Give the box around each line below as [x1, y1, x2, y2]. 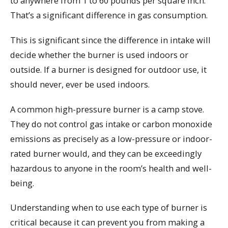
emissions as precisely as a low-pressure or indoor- [10, 132, 212, 145]
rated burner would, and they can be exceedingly [10, 147, 202, 159]
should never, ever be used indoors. [10, 78, 150, 91]
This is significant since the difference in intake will [10, 34, 211, 46]
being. [10, 177, 34, 189]
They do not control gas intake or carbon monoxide [10, 118, 212, 130]
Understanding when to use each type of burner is [10, 202, 207, 214]
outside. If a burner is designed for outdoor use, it [10, 64, 207, 76]
